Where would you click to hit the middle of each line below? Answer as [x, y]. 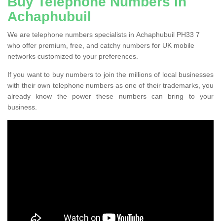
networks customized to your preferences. [73, 56]
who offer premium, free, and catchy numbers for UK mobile [101, 45]
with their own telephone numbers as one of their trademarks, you [110, 85]
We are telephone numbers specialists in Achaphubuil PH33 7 [104, 34]
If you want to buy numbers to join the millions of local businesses [110, 74]
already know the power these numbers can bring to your [110, 96]
